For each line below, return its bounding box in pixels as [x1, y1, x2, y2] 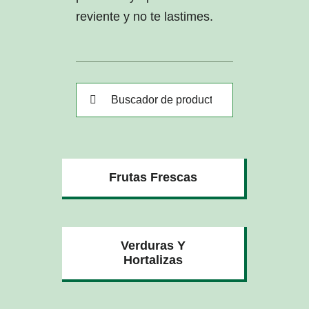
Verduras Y [121, 238, 186, 252]
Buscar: [74, 85, 117, 99]
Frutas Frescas [109, 170, 197, 184]
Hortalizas [123, 252, 183, 267]
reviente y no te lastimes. [75, 9, 213, 23]
